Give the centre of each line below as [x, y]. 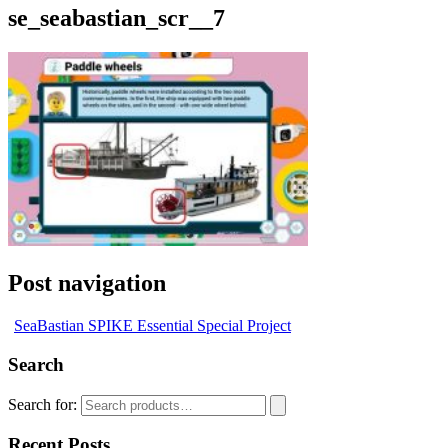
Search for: [42, 404]
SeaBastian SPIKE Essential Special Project [152, 326]
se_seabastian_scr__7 [116, 18]
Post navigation [87, 283]
